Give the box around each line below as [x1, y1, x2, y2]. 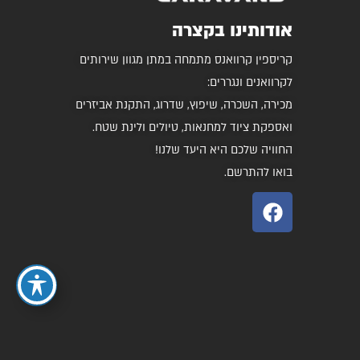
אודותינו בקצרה [172, 18, 292, 43]
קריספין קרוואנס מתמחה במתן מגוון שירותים [80, 52, 292, 68]
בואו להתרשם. [224, 165, 292, 181]
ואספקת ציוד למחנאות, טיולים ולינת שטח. [92, 120, 292, 136]
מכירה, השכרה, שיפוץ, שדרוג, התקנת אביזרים [76, 97, 292, 113]
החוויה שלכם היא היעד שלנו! [155, 142, 292, 158]
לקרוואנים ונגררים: [207, 75, 292, 91]
